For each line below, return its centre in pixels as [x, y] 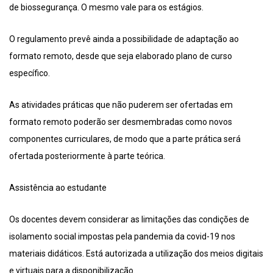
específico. [30, 73]
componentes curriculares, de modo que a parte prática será [125, 139]
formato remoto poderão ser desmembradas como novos [121, 122]
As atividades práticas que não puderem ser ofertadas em [121, 105]
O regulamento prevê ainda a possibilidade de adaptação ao [124, 39]
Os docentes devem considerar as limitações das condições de [129, 220]
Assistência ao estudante [58, 188]
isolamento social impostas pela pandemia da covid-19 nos [122, 237]
